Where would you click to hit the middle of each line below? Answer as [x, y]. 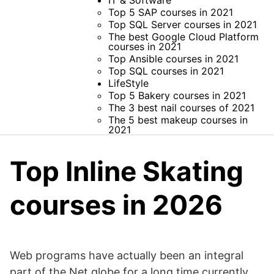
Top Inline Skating [127, 171]
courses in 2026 [116, 205]
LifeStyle [128, 83]
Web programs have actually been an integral [127, 255]
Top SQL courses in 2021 [166, 71]
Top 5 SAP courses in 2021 [170, 12]
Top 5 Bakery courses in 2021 [177, 95]
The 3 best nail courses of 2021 [181, 108]
